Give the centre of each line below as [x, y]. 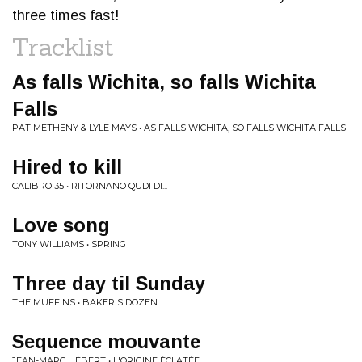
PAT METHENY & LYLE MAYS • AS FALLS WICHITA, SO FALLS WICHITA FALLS [179, 128]
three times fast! [65, 15]
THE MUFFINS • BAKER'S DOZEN [85, 302]
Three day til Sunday [109, 283]
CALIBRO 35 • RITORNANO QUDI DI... [90, 186]
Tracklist [63, 47]
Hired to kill [67, 167]
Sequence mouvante [106, 341]
